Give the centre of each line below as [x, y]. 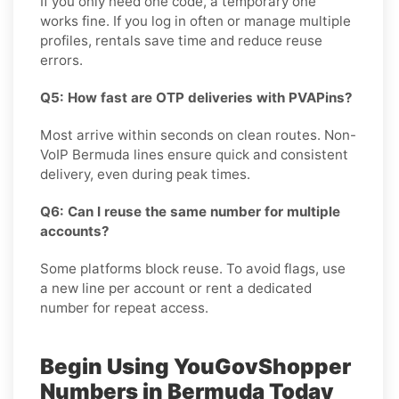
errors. [61, 60]
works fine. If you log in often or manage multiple [195, 20]
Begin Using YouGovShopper [195, 366]
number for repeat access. [124, 307]
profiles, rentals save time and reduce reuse [181, 40]
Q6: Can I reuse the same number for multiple [190, 211]
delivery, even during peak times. [145, 174]
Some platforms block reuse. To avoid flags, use [193, 268]
